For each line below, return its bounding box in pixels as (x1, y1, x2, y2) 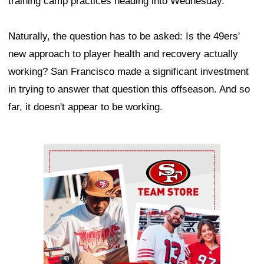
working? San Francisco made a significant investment (8, 65, 249, 77)
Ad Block (44, 147, 83, 159)
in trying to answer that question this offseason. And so (8, 83, 250, 95)
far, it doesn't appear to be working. (8, 101, 163, 113)
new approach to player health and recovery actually (8, 48, 238, 60)
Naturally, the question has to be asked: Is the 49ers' (8, 30, 240, 42)
